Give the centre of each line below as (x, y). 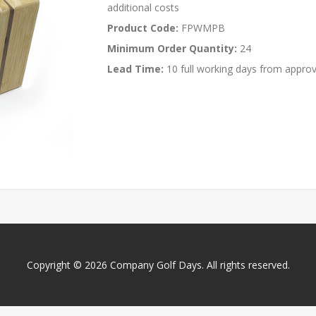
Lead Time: (136, 69)
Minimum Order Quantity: (172, 49)
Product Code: (143, 28)
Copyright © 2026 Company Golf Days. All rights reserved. (158, 265)
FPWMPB (202, 28)
